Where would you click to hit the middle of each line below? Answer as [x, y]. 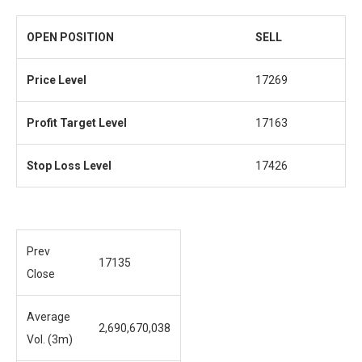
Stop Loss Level [69, 166]
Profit [42, 123]
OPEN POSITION [70, 38]
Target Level [92, 123]
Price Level [57, 80]
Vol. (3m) [50, 340]
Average [48, 317]
